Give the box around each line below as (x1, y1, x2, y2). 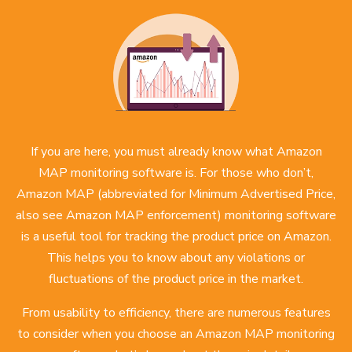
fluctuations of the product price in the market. (49, 270, 303, 288)
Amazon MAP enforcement (66, 207, 218, 225)
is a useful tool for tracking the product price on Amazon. (20, 228, 332, 246)
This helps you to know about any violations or (47, 249, 305, 267)
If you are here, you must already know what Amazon (30, 143, 322, 161)
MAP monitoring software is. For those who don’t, (38, 164, 313, 182)
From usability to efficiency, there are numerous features (21, 304, 331, 322)
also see (16, 207, 66, 225)
